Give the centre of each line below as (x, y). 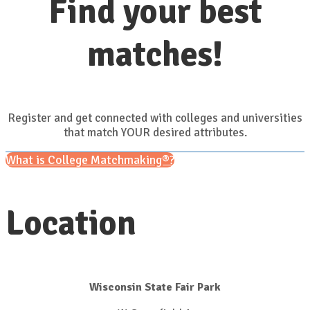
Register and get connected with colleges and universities (155, 118)
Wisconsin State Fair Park (155, 287)
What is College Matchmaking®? (90, 160)
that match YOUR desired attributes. (155, 133)
